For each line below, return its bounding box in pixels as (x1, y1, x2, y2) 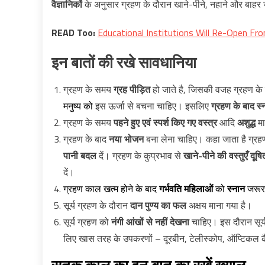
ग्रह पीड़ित (114, 82, 150, 96)
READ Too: (51, 25, 98, 40)
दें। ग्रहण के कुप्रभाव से (96, 148, 183, 163)
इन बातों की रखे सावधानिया (51, 51, 196, 74)
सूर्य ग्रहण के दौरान (63, 198, 130, 212)
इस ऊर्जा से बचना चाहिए (95, 99, 176, 113)
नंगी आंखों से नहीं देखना (111, 215, 189, 229)
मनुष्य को (63, 99, 95, 113)
